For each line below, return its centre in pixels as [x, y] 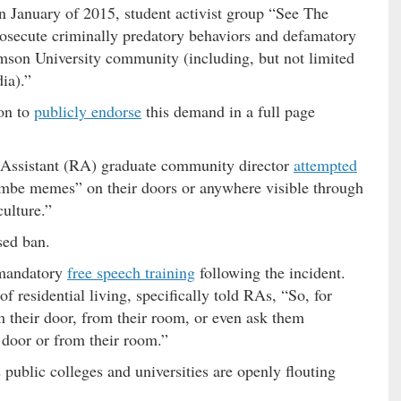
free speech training [131, 272]
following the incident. [273, 272]
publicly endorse [88, 111]
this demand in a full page [228, 111]
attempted [325, 164]
